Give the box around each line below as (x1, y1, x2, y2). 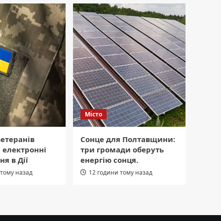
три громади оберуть (80, 144, 164, 154)
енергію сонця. (80, 154, 138, 165)
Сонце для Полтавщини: (80, 134, 175, 144)
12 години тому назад (89, 168, 152, 177)
